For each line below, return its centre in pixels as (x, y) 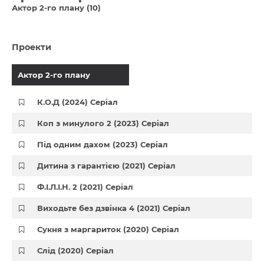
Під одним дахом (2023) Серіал (103, 144)
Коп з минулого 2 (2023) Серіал (103, 123)
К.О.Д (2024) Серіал (78, 102)
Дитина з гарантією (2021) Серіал (107, 166)
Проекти (32, 47)
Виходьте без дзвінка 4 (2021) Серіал (114, 208)
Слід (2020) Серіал (76, 250)
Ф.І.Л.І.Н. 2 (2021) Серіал (85, 187)
